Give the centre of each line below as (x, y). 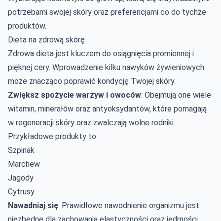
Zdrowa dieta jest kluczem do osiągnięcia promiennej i (101, 53)
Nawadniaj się (33, 205)
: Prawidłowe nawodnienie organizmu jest (129, 205)
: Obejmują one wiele (176, 95)
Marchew (24, 164)
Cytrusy (21, 191)
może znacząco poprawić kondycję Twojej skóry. (92, 81)
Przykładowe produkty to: (53, 136)
